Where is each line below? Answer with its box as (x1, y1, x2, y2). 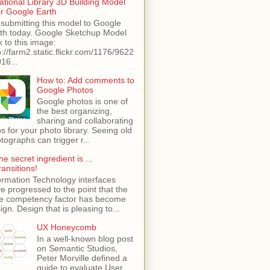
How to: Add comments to (36, 75, 134, 86)
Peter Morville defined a (36, 253, 127, 263)
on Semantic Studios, (36, 243, 118, 253)
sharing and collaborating (36, 115, 133, 125)
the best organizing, (36, 105, 112, 116)
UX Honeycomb (36, 222, 96, 232)
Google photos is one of (36, 96, 128, 106)
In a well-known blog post (36, 233, 133, 243)
